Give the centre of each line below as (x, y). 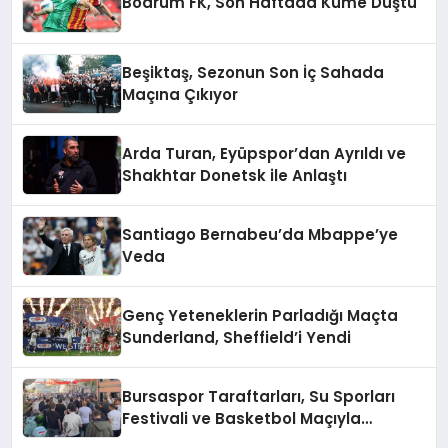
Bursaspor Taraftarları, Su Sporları (259, 397)
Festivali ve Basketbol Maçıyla (242, 419)
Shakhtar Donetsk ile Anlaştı (235, 176)
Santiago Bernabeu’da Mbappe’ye (260, 235)
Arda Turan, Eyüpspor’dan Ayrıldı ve (264, 154)
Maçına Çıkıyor (180, 95)
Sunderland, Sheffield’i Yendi (237, 338)
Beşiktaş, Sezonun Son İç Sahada (253, 73)
